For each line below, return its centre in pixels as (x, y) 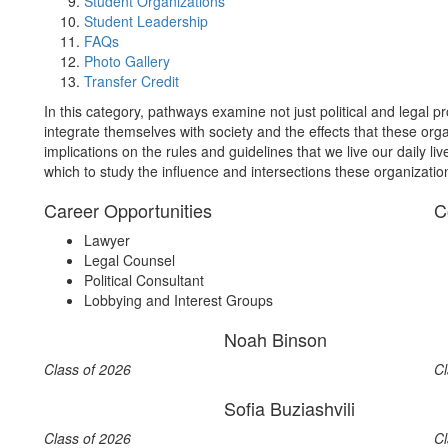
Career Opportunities (128, 210)
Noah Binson (275, 339)
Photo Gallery (127, 61)
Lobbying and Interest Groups (178, 300)
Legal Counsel (129, 260)
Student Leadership (146, 21)
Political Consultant (144, 280)
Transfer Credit (131, 81)
